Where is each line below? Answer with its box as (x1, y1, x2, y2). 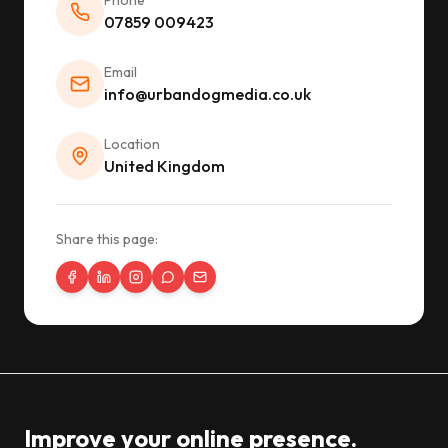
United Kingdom (104, 156, 225, 177)
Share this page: (56, 230, 158, 249)
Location (104, 135, 160, 154)
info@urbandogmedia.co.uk (104, 84, 311, 105)
